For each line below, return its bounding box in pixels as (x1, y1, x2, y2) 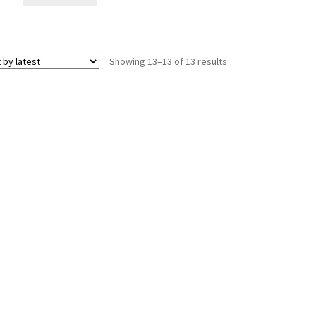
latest (226, 85, 251, 98)
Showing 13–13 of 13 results (109, 54, 227, 68)
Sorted (226, 54, 256, 67)
